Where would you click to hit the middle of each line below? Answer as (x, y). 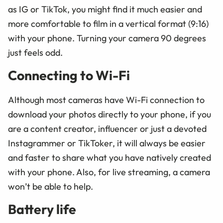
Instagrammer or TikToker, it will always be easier (107, 143)
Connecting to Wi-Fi (69, 75)
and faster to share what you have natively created (110, 158)
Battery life (42, 209)
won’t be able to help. (51, 187)
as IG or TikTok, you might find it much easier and (105, 9)
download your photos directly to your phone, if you (110, 114)
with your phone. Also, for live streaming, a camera (109, 172)
